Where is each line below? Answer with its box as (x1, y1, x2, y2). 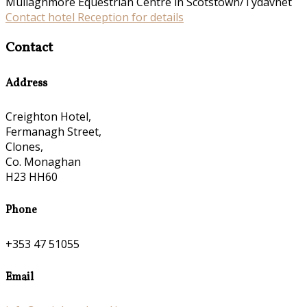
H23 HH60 (5, 169, 58, 185)
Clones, (5, 139, 43, 155)
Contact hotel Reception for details (5, 9, 184, 25)
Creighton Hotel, (5, 109, 91, 125)
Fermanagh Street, (5, 124, 101, 140)
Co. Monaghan (5, 154, 81, 170)
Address (5, 75, 47, 91)
